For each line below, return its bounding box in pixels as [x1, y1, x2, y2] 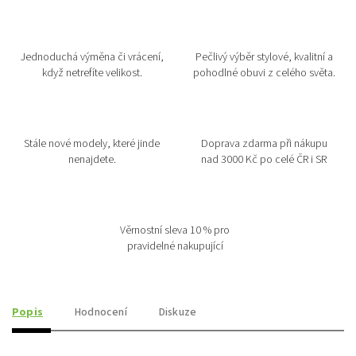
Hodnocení [75, 304, 127, 320]
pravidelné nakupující [126, 238, 223, 254]
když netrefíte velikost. [41, 65, 142, 81]
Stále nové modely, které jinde [24, 136, 161, 152]
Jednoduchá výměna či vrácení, [20, 49, 164, 65]
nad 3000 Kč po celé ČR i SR [201, 152, 327, 168]
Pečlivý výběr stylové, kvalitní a [195, 49, 333, 65]
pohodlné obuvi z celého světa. [192, 65, 335, 81]
